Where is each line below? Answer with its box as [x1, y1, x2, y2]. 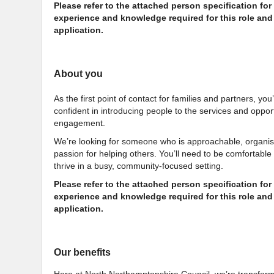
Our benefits [54, 246, 111, 258]
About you [54, 68, 103, 80]
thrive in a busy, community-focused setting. [54, 161, 223, 171]
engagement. [54, 118, 105, 128]
